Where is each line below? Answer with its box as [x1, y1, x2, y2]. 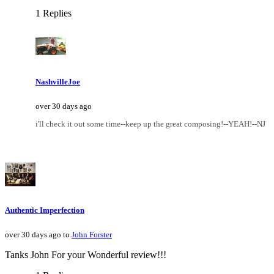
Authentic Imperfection [5, 205, 84, 215]
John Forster [72, 230, 112, 240]
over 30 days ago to [5, 230, 72, 240]
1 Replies [35, 8, 72, 19]
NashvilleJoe [35, 76, 80, 86]
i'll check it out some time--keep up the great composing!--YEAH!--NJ [35, 119, 265, 128]
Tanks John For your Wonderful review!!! [5, 250, 166, 261]
